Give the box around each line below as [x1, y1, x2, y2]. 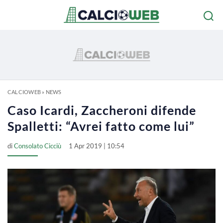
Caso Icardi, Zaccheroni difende [7, 103, 196, 117]
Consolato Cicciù [14, 142, 61, 150]
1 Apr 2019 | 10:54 [69, 142, 124, 150]
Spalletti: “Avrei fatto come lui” [7, 118, 195, 133]
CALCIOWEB [7, 89, 41, 95]
